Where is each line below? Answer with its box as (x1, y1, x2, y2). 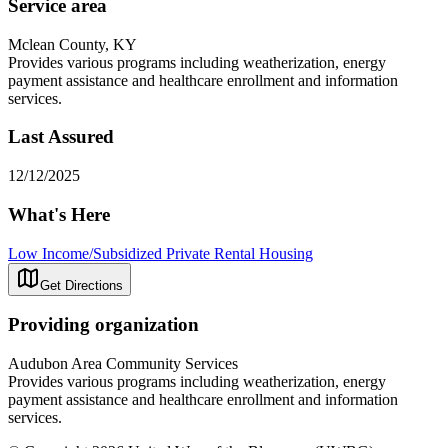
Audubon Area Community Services (8, 354, 238, 372)
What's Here (8, 203, 110, 225)
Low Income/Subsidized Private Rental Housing (8, 244, 313, 262)
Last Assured (8, 126, 114, 148)
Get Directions (40, 277, 123, 293)
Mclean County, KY (8, 35, 137, 53)
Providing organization (8, 314, 199, 336)
